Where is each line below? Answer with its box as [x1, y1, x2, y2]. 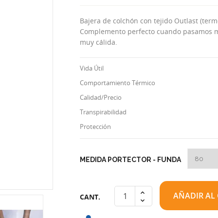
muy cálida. [80, 37, 117, 47]
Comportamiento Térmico [80, 78, 155, 87]
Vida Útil [80, 64, 104, 73]
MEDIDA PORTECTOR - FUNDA [80, 156, 181, 163]
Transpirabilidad [80, 108, 127, 116]
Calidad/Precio [80, 93, 122, 102]
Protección [80, 122, 111, 131]
